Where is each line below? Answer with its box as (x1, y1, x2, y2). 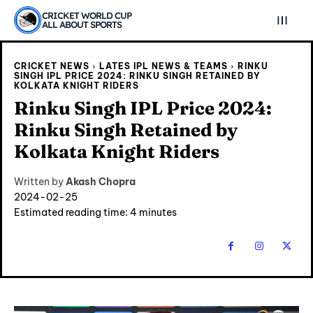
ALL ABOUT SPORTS (42, 19, 122, 30)
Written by (14, 175, 64, 188)
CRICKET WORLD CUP (42, 10, 131, 21)
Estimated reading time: (14, 206, 130, 219)
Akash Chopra (66, 175, 136, 188)
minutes (137, 206, 177, 219)
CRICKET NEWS (14, 61, 89, 71)
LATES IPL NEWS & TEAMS (99, 61, 228, 71)
